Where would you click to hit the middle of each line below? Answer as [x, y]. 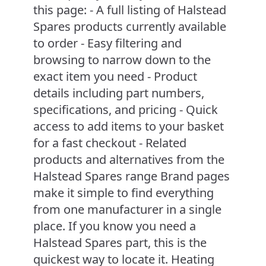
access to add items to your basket [129, 126]
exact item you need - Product [115, 77]
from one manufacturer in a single [127, 210]
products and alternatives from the [129, 160]
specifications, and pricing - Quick [126, 110]
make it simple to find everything [123, 193]
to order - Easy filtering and [107, 43]
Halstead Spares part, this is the [120, 243]
